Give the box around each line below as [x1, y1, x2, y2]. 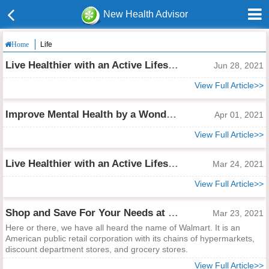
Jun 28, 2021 [214, 61, 264, 70]
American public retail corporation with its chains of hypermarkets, [5, 234, 255, 243]
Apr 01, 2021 [214, 110, 264, 119]
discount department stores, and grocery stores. [5, 244, 188, 254]
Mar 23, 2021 [213, 208, 264, 218]
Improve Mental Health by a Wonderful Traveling [166, 109, 177, 120]
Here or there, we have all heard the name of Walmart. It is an [5, 223, 240, 232]
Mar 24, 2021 [213, 159, 264, 169]
